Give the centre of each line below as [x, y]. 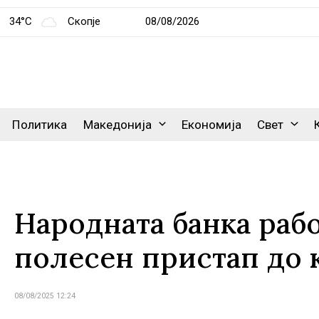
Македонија [117, 125]
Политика [40, 125]
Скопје [84, 21]
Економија [212, 125]
